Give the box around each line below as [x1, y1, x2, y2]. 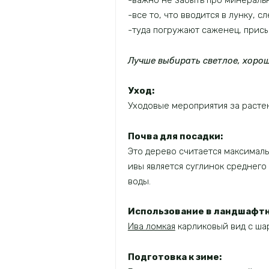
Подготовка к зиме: [127, 251, 222, 262]
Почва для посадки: [127, 130, 223, 142]
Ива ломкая [127, 221, 175, 232]
